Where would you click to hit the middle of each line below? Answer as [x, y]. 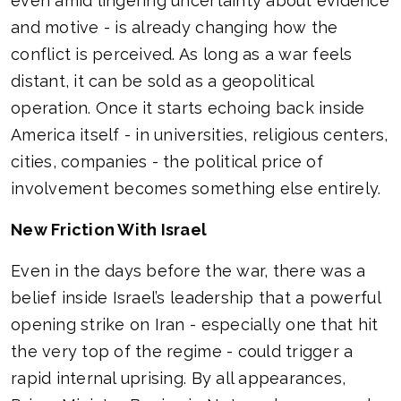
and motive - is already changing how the [175, 28]
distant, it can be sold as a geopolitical [162, 81]
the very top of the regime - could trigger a [182, 352]
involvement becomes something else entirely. [196, 189]
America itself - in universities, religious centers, [200, 135]
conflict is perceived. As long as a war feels [182, 55]
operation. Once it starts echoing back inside [188, 108]
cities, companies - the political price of [167, 162]
